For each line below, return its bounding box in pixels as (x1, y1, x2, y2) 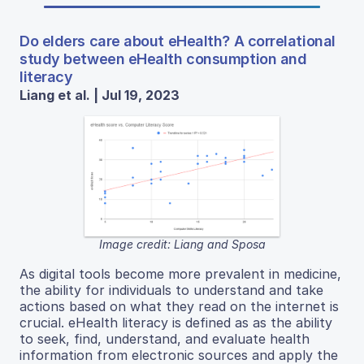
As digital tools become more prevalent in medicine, (19, 266, 341, 283)
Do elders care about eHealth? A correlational (19, 32, 336, 50)
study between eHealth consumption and (19, 50, 307, 67)
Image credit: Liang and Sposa (98, 237, 266, 252)
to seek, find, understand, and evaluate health (19, 331, 310, 348)
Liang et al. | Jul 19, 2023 (19, 86, 180, 103)
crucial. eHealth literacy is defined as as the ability (19, 314, 332, 331)
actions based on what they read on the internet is (19, 298, 339, 315)
